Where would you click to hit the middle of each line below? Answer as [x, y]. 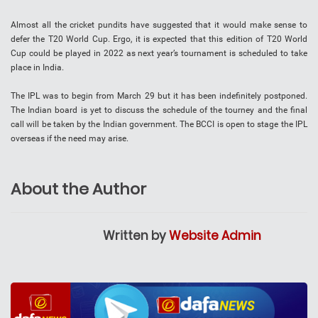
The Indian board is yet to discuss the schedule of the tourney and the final [159, 110]
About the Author [78, 190]
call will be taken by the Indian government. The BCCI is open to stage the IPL [159, 125]
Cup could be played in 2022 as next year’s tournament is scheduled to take [159, 54]
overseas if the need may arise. [70, 139]
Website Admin [215, 236]
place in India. [37, 68]
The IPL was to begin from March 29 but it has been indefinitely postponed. [159, 96]
